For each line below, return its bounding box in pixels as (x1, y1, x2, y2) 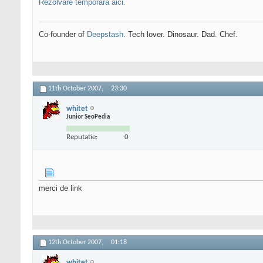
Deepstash (87, 30, 123, 39)
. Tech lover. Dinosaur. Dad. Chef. (123, 30, 238, 39)
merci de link (39, 184, 82, 193)
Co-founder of (39, 30, 87, 39)
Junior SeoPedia (66, 113, 110, 120)
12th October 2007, (48, 239, 105, 247)
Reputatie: (66, 133, 97, 141)
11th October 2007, (48, 85, 105, 93)
